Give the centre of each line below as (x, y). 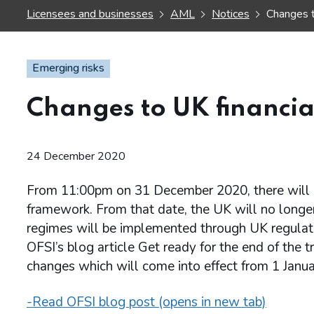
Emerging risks (68, 68)
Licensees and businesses (90, 14)
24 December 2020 (76, 157)
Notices (230, 14)
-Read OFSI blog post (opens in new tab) (146, 302)
